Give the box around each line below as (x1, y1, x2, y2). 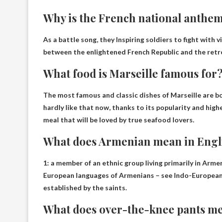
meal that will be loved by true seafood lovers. (43, 115, 194, 124)
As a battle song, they (43, 35, 116, 44)
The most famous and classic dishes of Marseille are (43, 90, 215, 99)
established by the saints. (43, 183, 127, 192)
